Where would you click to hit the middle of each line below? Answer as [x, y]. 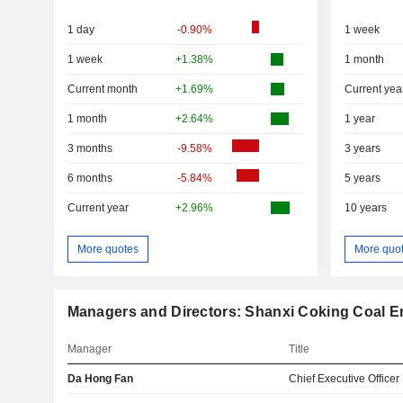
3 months [90, 148]
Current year [98, 207]
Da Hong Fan [100, 379]
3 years [362, 148]
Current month [102, 89]
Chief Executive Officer [345, 379]
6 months [90, 178]
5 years [362, 178]
